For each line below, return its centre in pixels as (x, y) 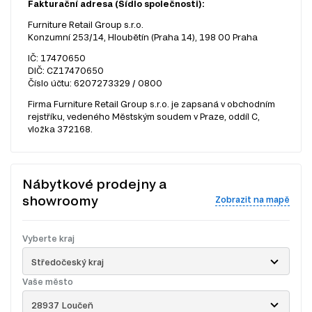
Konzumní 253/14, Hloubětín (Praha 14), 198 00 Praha (143, 37)
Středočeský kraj (68, 262)
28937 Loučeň (62, 305)
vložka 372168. (60, 129)
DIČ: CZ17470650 (66, 71)
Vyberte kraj (48, 239)
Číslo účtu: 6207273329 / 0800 (95, 83)
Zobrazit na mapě (252, 199)
